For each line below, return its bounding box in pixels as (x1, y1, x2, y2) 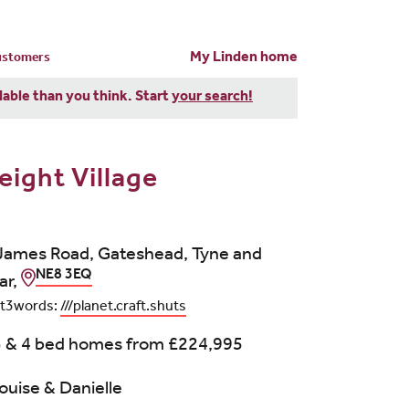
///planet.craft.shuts (60, 300, 186, 316)
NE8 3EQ (36, 267, 92, 283)
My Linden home (190, 50, 298, 66)
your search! (172, 89, 253, 105)
